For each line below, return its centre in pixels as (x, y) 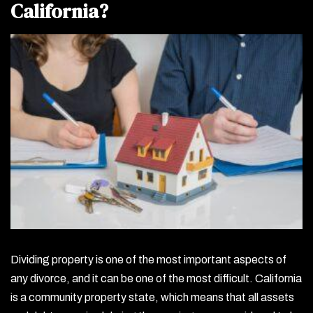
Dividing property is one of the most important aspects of (148, 260)
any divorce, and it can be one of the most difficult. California (156, 279)
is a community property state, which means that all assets (152, 298)
